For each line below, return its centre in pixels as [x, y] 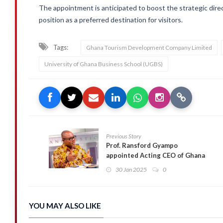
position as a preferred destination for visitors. [111, 20]
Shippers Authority [136, 165]
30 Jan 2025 [131, 169]
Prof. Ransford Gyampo [142, 145]
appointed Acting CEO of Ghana [156, 155]
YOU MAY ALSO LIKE [65, 206]
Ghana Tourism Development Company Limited [149, 48]
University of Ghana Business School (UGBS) [104, 64]
